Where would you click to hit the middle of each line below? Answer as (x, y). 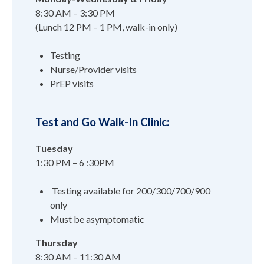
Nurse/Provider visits (93, 69)
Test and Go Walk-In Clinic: (102, 122)
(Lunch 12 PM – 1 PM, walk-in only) (106, 27)
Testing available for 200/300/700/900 (130, 190)
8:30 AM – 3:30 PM (75, 12)
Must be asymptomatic (97, 219)
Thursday (57, 242)
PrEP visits (72, 83)
